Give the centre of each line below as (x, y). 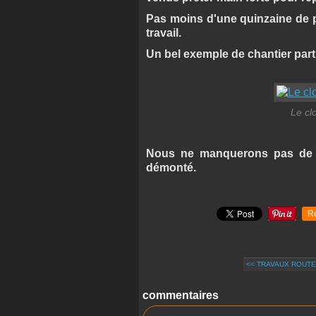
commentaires (181, 295)
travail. (164, 33)
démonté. (171, 168)
